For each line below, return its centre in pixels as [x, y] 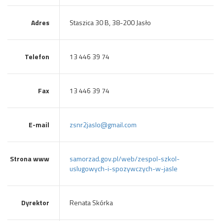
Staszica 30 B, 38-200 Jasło [110, 22]
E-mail [39, 125]
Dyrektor [35, 203]
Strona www [29, 159]
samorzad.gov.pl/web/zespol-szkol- [124, 159]
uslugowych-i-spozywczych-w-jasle [123, 168]
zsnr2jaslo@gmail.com [103, 125]
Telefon [37, 56]
